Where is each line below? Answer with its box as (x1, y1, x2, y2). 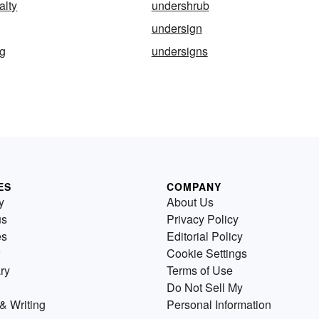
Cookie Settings (167, 245, 247, 262)
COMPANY (167, 179, 221, 194)
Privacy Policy (167, 211, 239, 228)
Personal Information (167, 296, 271, 313)
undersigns (151, 43, 208, 60)
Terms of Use (167, 262, 233, 279)
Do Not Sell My (167, 279, 243, 296)
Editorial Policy (167, 228, 243, 245)
